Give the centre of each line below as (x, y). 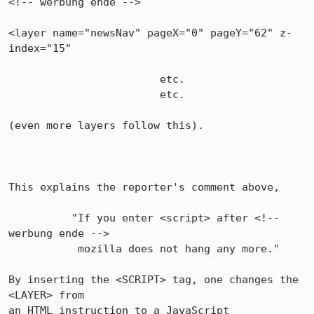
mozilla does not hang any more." (43, 249)
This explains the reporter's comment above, (144, 187)
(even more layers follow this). (106, 125)
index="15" (40, 48)
